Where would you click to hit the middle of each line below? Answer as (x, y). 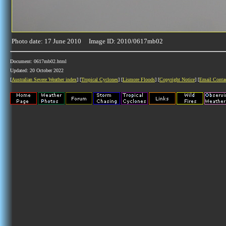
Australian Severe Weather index (44, 79)
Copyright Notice (177, 79)
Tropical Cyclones (100, 79)
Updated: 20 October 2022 (37, 70)
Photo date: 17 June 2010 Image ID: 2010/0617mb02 (87, 41)
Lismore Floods (139, 79)
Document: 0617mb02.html (38, 61)
